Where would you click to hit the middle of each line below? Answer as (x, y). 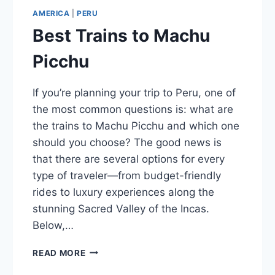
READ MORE (59, 253)
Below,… (53, 225)
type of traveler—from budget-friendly (127, 175)
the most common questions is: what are (133, 109)
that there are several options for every (129, 159)
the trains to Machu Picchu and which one (136, 126)
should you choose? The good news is (127, 142)
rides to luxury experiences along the (124, 192)
